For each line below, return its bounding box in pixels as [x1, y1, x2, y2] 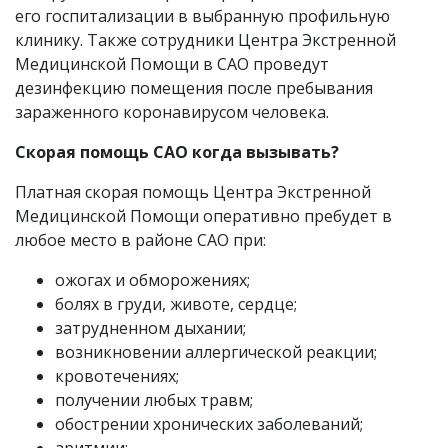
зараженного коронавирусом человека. [15, 101, 337, 123]
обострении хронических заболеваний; [55, 413, 363, 435]
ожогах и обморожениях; [55, 269, 250, 291]
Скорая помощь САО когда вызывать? [15, 141, 339, 163]
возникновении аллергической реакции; [55, 341, 377, 363]
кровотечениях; [55, 365, 179, 387]
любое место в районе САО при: [15, 229, 266, 251]
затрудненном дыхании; [55, 317, 246, 339]
